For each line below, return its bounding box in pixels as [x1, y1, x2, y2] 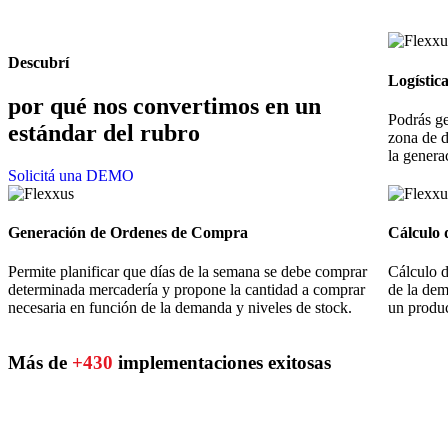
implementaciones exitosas [113, 352, 331, 374]
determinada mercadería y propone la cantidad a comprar [8, 281, 365, 299]
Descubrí [8, 53, 69, 71]
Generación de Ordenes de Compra [8, 224, 248, 242]
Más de [8, 352, 72, 374]
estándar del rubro [8, 119, 200, 146]
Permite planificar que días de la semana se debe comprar [8, 263, 367, 281]
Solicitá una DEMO [8, 166, 134, 184]
